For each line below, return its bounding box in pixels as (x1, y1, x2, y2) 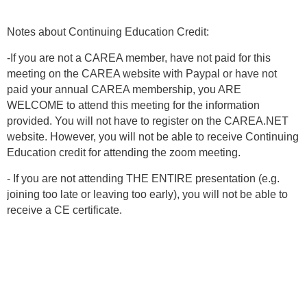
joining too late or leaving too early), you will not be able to (7, 188, 288, 200)
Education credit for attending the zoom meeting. (7, 146, 241, 158)
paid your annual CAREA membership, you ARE (7, 83, 241, 95)
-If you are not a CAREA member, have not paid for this (7, 51, 271, 64)
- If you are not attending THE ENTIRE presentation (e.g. (7, 172, 280, 184)
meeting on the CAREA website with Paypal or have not (7, 67, 277, 79)
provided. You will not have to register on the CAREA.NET (7, 114, 288, 127)
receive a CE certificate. (7, 204, 122, 216)
